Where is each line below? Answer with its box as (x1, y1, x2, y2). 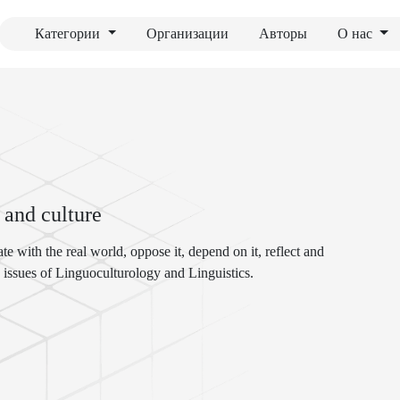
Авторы (259, 26, 308, 41)
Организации (146, 26, 229, 41)
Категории (35, 26, 104, 41)
